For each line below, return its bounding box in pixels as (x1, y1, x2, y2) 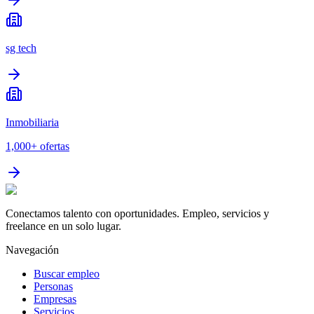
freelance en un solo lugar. (6, 219, 121, 232)
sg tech (6, 41, 36, 54)
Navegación (6, 243, 59, 256)
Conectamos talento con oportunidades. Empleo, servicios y (6, 207, 269, 219)
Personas (34, 280, 73, 292)
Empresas (34, 292, 76, 305)
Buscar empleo (34, 267, 100, 280)
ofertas (40, 139, 69, 152)
